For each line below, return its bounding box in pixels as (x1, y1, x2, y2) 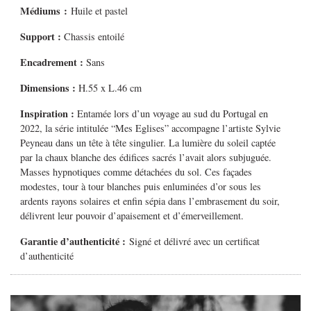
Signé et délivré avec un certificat (126, 235, 260, 249)
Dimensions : (20, 81, 76, 96)
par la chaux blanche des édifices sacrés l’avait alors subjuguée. (20, 151, 272, 165)
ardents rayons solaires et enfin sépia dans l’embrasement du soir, (20, 194, 280, 208)
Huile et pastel (71, 4, 128, 18)
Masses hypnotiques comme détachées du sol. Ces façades (20, 165, 253, 179)
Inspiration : (20, 106, 78, 121)
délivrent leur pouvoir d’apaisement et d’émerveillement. (20, 209, 244, 223)
